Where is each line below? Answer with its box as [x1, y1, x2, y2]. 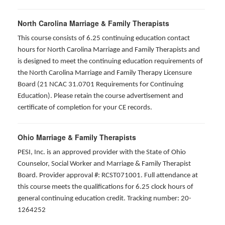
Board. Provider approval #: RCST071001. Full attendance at [18, 172, 198, 179]
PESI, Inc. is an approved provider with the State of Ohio [18, 149, 186, 156]
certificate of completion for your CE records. [18, 104, 152, 111]
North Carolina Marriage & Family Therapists [18, 18, 169, 28]
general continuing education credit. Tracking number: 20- [18, 195, 191, 202]
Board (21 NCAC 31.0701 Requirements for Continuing [18, 81, 183, 88]
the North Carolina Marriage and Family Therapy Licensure [18, 69, 192, 77]
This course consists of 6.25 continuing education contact [18, 35, 190, 42]
